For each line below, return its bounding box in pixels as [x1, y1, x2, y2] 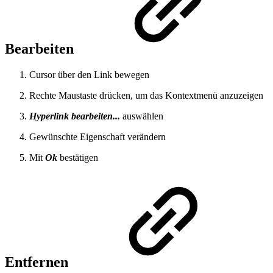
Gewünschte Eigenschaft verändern [29, 132, 166, 143]
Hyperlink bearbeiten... [29, 111, 120, 122]
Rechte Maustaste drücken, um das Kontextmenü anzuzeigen [29, 90, 263, 101]
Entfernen [5, 254, 72, 271]
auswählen [120, 111, 163, 122]
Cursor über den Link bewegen [29, 69, 149, 80]
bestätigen [60, 152, 98, 163]
